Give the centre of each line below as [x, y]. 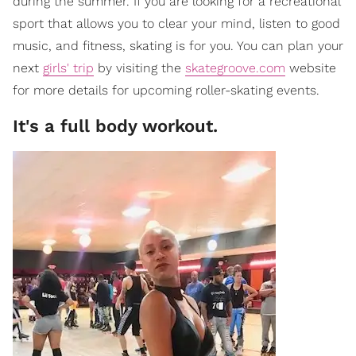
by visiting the [139, 68]
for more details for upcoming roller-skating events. [166, 91]
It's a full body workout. [115, 126]
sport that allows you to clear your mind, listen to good [176, 24]
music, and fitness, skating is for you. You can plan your [178, 46]
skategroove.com [235, 68]
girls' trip [68, 68]
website [311, 68]
